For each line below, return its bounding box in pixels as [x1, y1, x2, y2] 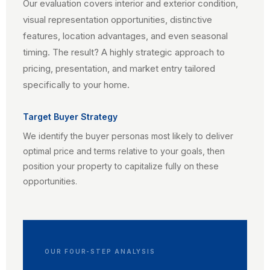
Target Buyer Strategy [23, 111, 118, 122]
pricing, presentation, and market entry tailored [23, 63, 215, 74]
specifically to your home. [23, 79, 130, 90]
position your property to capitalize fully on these [23, 161, 219, 171]
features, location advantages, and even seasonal [23, 30, 228, 42]
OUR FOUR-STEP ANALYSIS [45, 248, 155, 255]
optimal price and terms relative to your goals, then [23, 146, 225, 156]
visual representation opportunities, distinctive [23, 14, 212, 25]
